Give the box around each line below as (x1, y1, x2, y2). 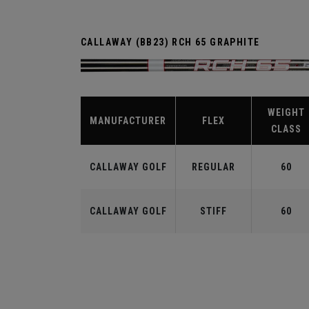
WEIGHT (268, 106, 305, 118)
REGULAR (192, 161, 235, 172)
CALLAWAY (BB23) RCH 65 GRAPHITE (81, 37, 260, 48)
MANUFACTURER (90, 114, 166, 126)
